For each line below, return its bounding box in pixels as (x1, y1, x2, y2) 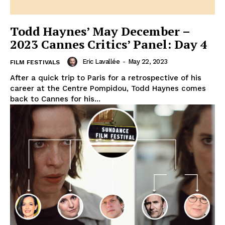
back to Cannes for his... (10, 94, 100, 103)
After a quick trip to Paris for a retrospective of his (10, 73, 201, 82)
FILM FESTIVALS (10, 58, 60, 66)
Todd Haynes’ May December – (10, 23, 190, 39)
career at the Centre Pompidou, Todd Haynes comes (10, 83, 206, 93)
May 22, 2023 (128, 58, 168, 66)
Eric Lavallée (82, 58, 120, 66)
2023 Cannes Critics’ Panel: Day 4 (10, 36, 207, 52)
